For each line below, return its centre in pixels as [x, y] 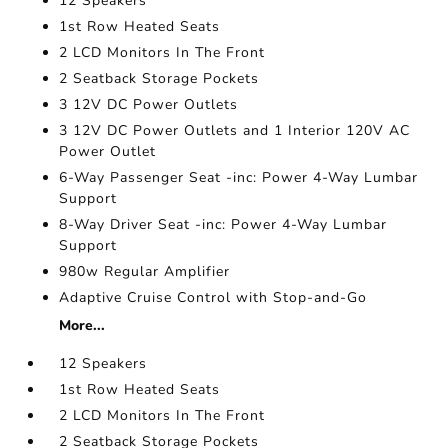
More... [82, 325]
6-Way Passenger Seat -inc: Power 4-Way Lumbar [239, 177]
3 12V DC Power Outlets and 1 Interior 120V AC [235, 130]
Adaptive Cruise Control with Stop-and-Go [213, 297]
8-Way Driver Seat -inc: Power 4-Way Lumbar [223, 224]
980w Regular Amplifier [145, 271]
